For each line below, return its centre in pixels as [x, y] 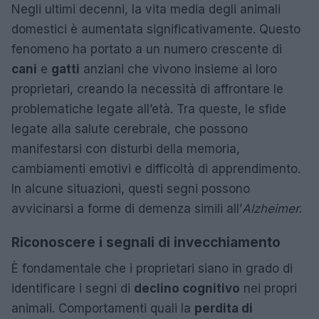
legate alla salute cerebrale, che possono [130, 129]
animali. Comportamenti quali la [103, 308]
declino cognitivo [187, 288]
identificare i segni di [73, 288]
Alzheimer [271, 208]
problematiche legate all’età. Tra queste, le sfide [149, 109]
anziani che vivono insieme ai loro [178, 69]
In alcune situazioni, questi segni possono [131, 188]
